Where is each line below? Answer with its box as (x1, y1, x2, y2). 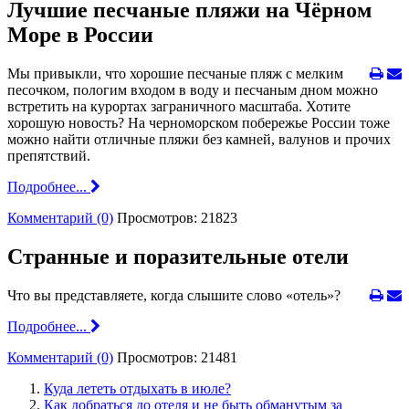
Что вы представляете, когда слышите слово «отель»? (7, 287, 341, 303)
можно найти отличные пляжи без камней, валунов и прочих (7, 131, 391, 147)
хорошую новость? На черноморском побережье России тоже (7, 114, 390, 131)
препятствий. (7, 147, 94, 163)
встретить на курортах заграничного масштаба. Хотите (7, 98, 351, 114)
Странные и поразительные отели (7, 244, 349, 268)
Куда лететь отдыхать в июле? (44, 380, 231, 396)
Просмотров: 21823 (117, 209, 237, 225)
